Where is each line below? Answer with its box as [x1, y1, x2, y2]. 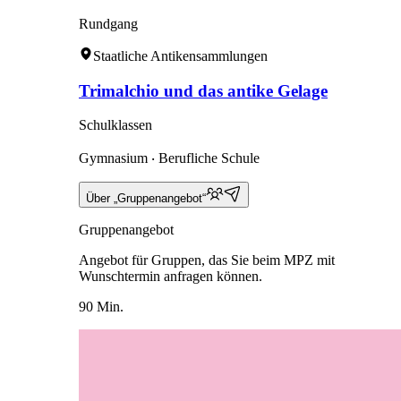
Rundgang [79, 16, 138, 31]
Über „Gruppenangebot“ [86, 192, 206, 206]
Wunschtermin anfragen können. [79, 269, 262, 285]
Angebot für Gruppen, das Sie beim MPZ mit [79, 252, 335, 269]
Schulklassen [79, 117, 152, 133]
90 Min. [79, 299, 124, 315]
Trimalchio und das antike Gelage [79, 81, 328, 100]
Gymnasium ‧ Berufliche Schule [79, 150, 260, 166]
